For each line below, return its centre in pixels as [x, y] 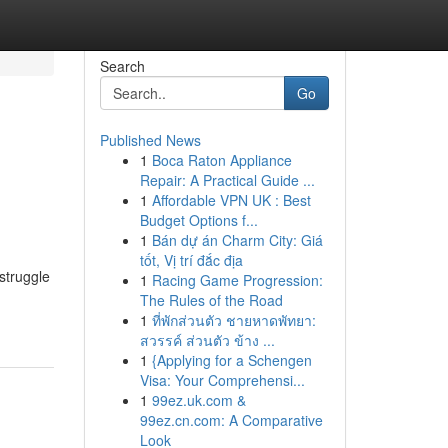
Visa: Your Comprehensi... [222, 380]
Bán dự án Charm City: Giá [237, 240]
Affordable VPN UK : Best [231, 200]
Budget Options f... [198, 220]
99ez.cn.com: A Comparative [231, 420]
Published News [150, 140]
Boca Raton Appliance [221, 160]
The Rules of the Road [211, 300]
